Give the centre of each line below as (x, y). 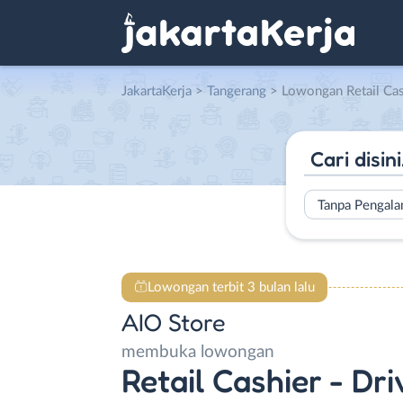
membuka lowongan (198, 352)
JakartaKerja (157, 91)
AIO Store (174, 322)
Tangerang (237, 91)
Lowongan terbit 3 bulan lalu (231, 287)
